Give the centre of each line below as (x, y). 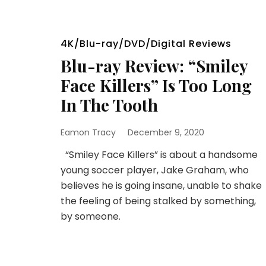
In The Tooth (109, 105)
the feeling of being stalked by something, (158, 201)
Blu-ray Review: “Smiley (154, 66)
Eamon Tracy (88, 132)
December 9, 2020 (166, 132)
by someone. (91, 216)
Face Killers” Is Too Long (156, 85)
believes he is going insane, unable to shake (161, 186)
